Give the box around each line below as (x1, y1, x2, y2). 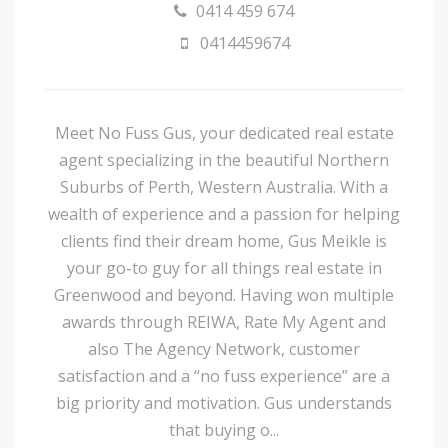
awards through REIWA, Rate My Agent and (62, 310, 386, 333)
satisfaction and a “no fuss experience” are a (58, 364, 390, 387)
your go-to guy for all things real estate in (66, 256, 382, 279)
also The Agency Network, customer (88, 337, 360, 360)
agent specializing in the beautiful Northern (59, 148, 389, 171)
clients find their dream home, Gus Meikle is (61, 229, 387, 252)
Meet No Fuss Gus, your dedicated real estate (54, 121, 394, 144)
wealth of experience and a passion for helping (48, 202, 400, 225)
